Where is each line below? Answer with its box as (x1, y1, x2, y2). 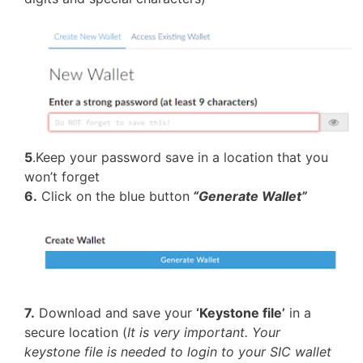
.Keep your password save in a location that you (32, 148, 328, 165)
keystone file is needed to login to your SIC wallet (24, 344, 331, 361)
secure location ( (24, 324, 127, 341)
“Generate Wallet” (190, 187, 307, 204)
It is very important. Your (127, 324, 280, 341)
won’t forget (24, 168, 100, 185)
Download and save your (35, 305, 196, 322)
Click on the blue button (37, 187, 190, 204)
